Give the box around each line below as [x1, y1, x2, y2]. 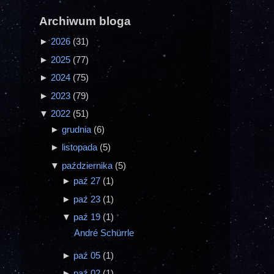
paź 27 [73, 176, 103, 187]
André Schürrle [73, 227, 134, 238]
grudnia [62, 124, 94, 135]
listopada [62, 142, 100, 153]
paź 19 [73, 212, 103, 223]
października [62, 160, 116, 171]
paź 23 [73, 193, 103, 204]
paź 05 [73, 250, 103, 261]
